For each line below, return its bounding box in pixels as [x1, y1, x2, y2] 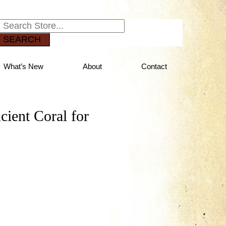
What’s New [4, 62, 44, 71]
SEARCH [3, 34, 41, 44]
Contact [141, 62, 167, 71]
